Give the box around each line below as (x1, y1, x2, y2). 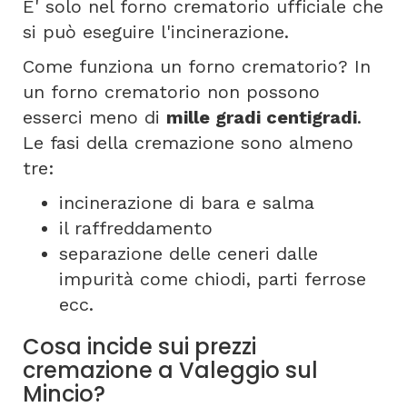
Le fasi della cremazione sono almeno (23, 132, 353, 154)
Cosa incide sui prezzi (23, 332, 256, 362)
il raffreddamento (59, 217, 213, 239)
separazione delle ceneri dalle (59, 243, 318, 264)
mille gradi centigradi (166, 106, 357, 128)
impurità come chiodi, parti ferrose (59, 268, 366, 290)
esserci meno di (23, 106, 166, 128)
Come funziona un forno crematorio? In (23, 55, 371, 77)
